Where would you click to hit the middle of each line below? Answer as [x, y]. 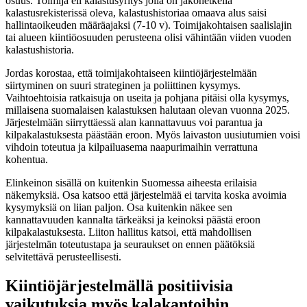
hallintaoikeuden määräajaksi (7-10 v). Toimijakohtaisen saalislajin [149, 25]
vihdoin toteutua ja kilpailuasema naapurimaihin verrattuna [132, 147]
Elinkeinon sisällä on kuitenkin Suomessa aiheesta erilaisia [131, 183]
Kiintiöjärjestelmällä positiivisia [119, 285]
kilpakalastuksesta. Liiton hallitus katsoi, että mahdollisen [128, 232]
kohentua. [27, 160]
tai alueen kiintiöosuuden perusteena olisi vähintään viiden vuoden [148, 38]
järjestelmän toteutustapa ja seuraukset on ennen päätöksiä [130, 245]
